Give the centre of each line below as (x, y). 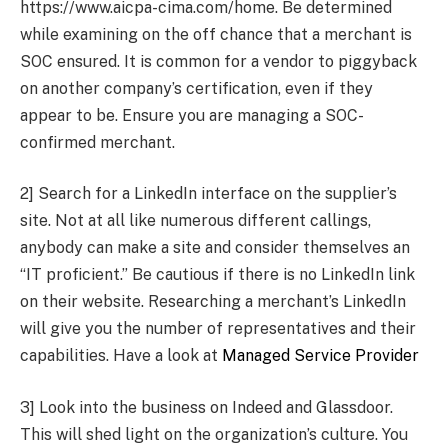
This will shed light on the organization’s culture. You (214, 434)
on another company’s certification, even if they (196, 88)
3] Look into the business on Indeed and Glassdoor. (206, 407)
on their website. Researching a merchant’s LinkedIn (213, 302)
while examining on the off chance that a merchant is (216, 34)
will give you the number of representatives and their (218, 329)
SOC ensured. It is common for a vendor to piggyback (218, 61)
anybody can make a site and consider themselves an (215, 248)
